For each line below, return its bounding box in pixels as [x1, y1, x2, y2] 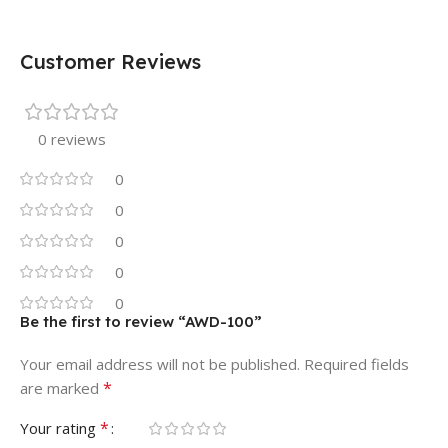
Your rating [20, 417, 100, 438]
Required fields [304, 353, 409, 374]
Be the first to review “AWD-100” [20, 311, 262, 331]
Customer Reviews [20, 48, 201, 74]
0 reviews [38, 128, 106, 149]
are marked [20, 377, 103, 398]
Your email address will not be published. [20, 353, 300, 374]
